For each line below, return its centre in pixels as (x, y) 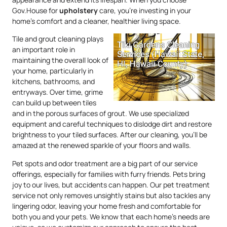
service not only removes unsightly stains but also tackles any (111, 195)
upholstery (79, 10)
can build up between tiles (54, 103)
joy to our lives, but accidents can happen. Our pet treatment (111, 184)
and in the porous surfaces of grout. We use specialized (101, 113)
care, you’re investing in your (144, 10)
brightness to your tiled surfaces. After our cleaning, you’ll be (110, 135)
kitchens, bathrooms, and (53, 82)
